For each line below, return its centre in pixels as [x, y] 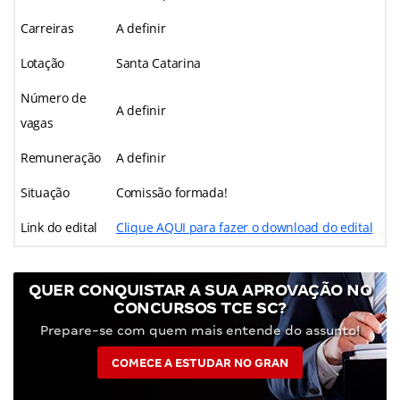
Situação [45, 192]
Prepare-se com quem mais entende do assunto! [200, 330]
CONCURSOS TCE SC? [200, 307]
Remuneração [61, 157]
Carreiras [47, 28]
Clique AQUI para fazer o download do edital [245, 227]
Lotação [43, 62]
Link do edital [59, 227]
